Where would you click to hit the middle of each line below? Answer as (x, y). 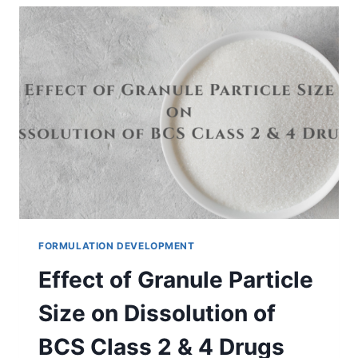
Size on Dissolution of (157, 314)
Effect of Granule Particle (176, 280)
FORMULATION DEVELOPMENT (117, 246)
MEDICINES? (142, 41)
